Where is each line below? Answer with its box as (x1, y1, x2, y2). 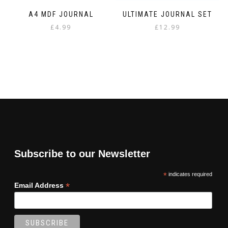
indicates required (166, 170, 212, 177)
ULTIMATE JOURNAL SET (122, 10, 212, 19)
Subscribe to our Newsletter (14, 148, 150, 159)
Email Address (14, 181, 66, 189)
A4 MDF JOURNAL (28, 10, 94, 19)
